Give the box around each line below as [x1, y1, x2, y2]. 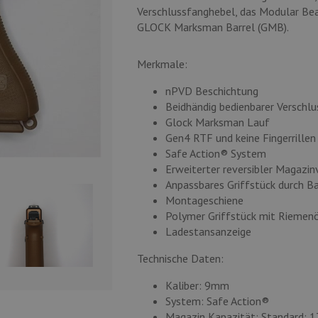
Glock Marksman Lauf [165, 115, 270, 129]
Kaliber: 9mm [165, 278, 229, 292]
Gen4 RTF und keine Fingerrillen [165, 131, 316, 145]
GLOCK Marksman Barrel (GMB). [136, 20, 291, 34]
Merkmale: [136, 57, 187, 71]
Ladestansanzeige [165, 224, 251, 238]
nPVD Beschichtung [165, 84, 258, 98]
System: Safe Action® [165, 294, 269, 308]
